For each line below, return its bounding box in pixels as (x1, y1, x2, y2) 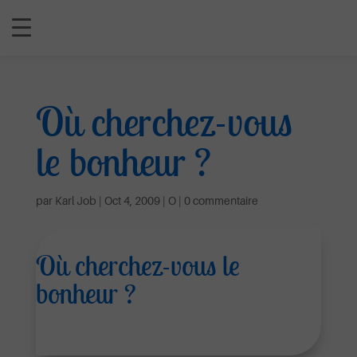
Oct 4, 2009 (104, 194, 160, 207)
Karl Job (54, 194, 96, 207)
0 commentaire (183, 194, 258, 207)
